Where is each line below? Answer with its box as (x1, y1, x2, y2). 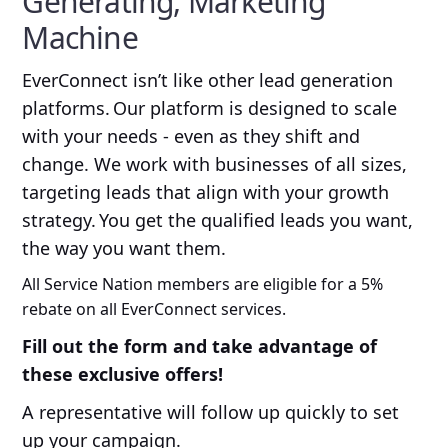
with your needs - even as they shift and (22, 123, 361, 148)
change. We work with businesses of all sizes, (22, 151, 408, 176)
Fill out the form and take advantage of (22, 333, 378, 358)
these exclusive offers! (22, 361, 224, 386)
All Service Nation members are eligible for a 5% (22, 272, 384, 295)
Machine (22, 16, 138, 58)
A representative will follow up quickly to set (22, 399, 400, 424)
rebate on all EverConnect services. (22, 297, 287, 320)
